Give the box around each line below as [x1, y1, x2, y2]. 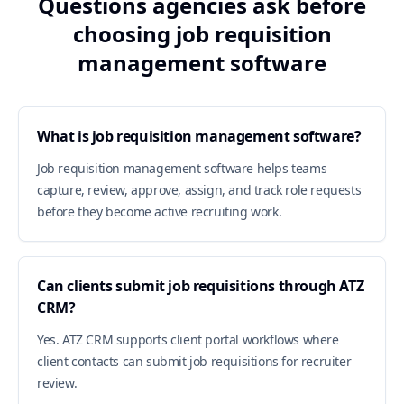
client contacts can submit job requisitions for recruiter [37, 353, 352, 370]
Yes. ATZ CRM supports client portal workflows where [37, 331, 339, 348]
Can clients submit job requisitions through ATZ [37, 276, 364, 296]
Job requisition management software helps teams [37, 160, 327, 177]
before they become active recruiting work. [37, 203, 282, 220]
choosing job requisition [72, 19, 332, 49]
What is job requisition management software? [37, 126, 362, 146]
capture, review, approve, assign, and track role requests [37, 181, 362, 198]
